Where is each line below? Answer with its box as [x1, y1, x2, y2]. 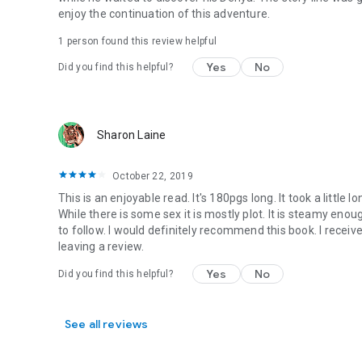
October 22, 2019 [112, 170, 193, 182]
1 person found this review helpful [58, 36, 217, 47]
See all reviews [65, 317, 149, 331]
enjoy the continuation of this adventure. [58, 7, 271, 20]
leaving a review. [58, 240, 145, 253]
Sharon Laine [97, 128, 166, 141]
